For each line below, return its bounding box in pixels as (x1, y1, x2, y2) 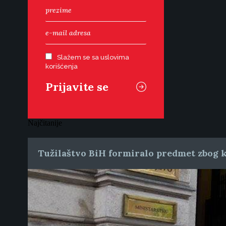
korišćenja (45, 63, 78, 70)
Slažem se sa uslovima (57, 53, 129, 61)
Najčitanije (28, 119, 62, 127)
